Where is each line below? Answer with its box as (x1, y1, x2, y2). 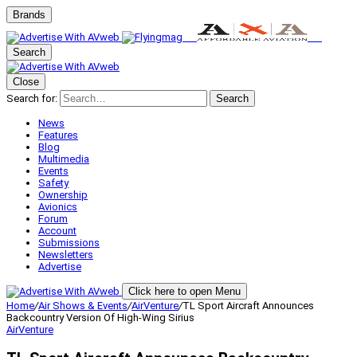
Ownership (38, 189, 88, 201)
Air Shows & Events (38, 300, 127, 312)
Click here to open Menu (128, 285, 241, 297)
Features (38, 129, 78, 141)
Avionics (38, 201, 77, 213)
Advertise (38, 261, 81, 273)
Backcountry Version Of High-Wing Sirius (6, 312, 194, 324)
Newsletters (38, 249, 93, 261)
